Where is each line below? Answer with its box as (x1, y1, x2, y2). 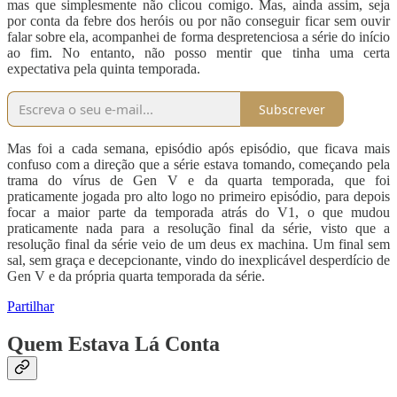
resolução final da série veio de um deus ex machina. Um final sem (7, 237, 390, 253)
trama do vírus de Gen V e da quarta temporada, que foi (7, 173, 390, 189)
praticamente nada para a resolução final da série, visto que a (7, 221, 390, 237)
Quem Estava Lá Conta (7, 332, 220, 356)
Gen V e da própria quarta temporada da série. (7, 269, 265, 284)
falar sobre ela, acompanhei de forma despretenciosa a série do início (7, 29, 390, 45)
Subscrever (259, 100, 325, 118)
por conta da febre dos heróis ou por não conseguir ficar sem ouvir (7, 13, 390, 29)
